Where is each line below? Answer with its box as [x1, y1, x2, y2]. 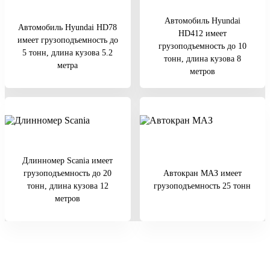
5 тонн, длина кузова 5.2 [22, 48, 113, 57]
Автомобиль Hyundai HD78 [18, 22, 118, 32]
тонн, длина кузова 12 [27, 181, 108, 190]
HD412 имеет [178, 29, 227, 39]
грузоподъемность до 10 [158, 42, 246, 51]
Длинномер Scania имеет [22, 155, 113, 165]
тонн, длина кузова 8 [163, 54, 241, 64]
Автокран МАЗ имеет [163, 168, 242, 178]
